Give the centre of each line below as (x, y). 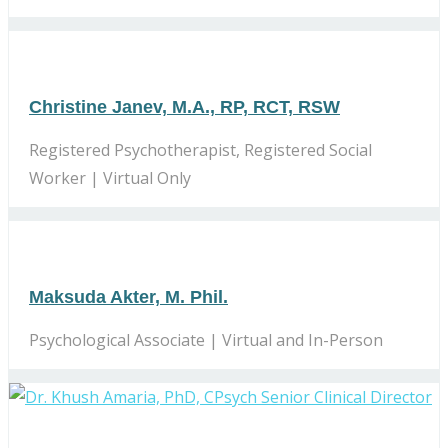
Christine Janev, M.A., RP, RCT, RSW (184, 106)
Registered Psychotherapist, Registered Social (200, 149)
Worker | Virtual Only (110, 177)
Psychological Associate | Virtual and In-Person (206, 339)
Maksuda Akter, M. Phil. (128, 296)
